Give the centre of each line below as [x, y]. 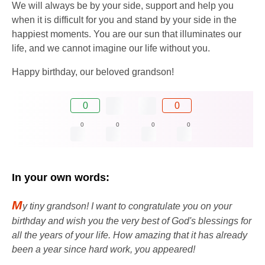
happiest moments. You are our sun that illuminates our [127, 34]
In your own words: [61, 177]
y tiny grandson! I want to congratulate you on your [127, 206]
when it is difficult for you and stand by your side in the [124, 20]
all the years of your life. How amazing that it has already [130, 235]
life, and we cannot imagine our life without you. [111, 48]
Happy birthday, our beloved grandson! [93, 72]
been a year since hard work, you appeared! [104, 249]
